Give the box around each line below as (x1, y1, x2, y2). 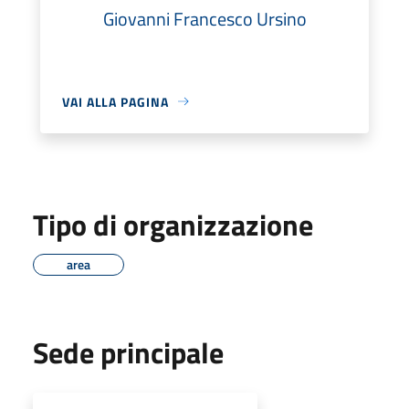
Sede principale (33, 330, 224, 374)
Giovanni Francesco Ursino (102, 4, 307, 33)
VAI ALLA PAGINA (62, 91, 169, 111)
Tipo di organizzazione (33, 202, 313, 246)
